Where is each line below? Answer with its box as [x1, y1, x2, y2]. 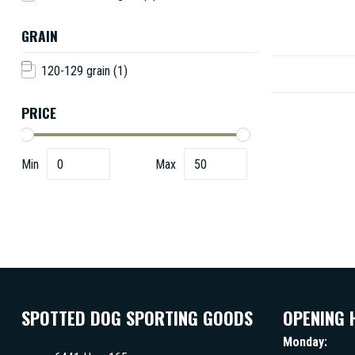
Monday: [283, 334, 327, 349]
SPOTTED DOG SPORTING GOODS [21, 304, 253, 330]
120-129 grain [41, 63, 113, 78]
